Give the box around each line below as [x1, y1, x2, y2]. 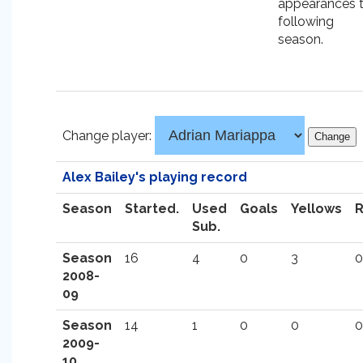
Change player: [62, 128, 155, 143]
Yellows [291, 201, 342, 216]
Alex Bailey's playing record [62, 169, 247, 185]
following [278, 14, 334, 29]
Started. [125, 201, 179, 216]
